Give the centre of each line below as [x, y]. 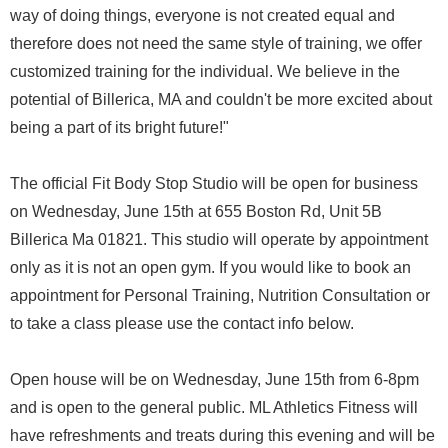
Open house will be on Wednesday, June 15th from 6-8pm [214, 379]
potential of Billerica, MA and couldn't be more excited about [221, 99]
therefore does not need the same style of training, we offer [216, 43]
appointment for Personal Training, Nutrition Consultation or [220, 295]
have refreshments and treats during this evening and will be [222, 435]
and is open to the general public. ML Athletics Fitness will [214, 407]
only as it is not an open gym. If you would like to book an [210, 267]
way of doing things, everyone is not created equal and [202, 15]
